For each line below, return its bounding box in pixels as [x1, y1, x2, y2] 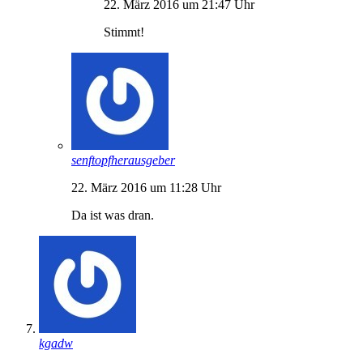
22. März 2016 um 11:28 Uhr [71, 180, 221, 194]
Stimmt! [104, 24, 144, 39]
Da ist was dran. [71, 207, 154, 222]
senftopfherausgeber [71, 152, 175, 167]
